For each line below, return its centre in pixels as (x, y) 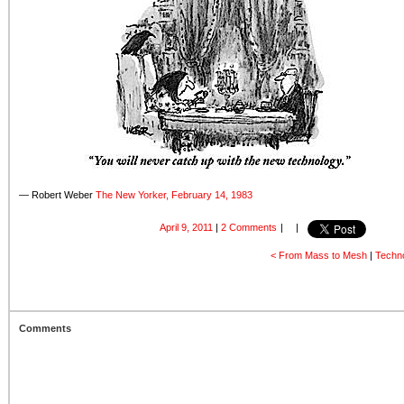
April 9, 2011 (186, 228)
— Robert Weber (57, 194)
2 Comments (249, 228)
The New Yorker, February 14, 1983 (174, 194)
